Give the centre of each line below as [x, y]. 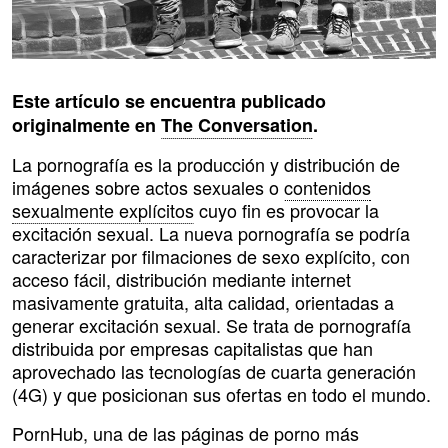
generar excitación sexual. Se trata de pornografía [211, 325]
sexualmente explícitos [103, 210]
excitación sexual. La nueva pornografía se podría [211, 233]
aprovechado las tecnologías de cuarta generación [214, 371]
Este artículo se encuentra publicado [169, 101]
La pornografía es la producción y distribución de [206, 164]
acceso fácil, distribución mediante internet [181, 279]
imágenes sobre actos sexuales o [148, 187]
